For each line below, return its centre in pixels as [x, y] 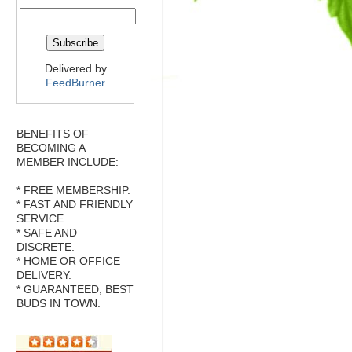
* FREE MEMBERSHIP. [73, 191]
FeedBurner [75, 82]
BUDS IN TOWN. [59, 304]
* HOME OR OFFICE [68, 262]
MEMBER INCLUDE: [68, 163]
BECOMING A [51, 148]
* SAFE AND [47, 233]
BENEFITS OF [53, 134]
